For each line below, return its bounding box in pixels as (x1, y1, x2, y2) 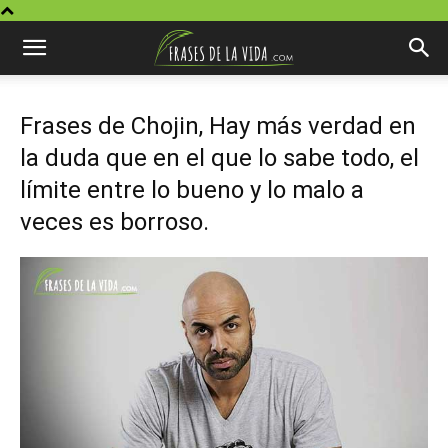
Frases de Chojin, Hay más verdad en (20, 112, 416, 140)
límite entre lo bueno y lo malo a (20, 176, 364, 204)
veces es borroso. (20, 208, 209, 236)
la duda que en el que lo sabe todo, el (20, 144, 419, 172)
